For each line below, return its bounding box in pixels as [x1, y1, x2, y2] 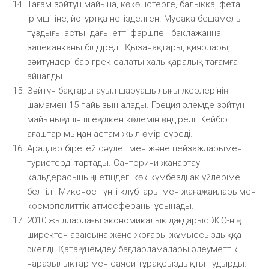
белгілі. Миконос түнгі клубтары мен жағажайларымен [27, 186, 256, 197]
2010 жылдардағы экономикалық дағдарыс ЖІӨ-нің [27, 214, 236, 226]
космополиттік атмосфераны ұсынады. [27, 200, 194, 211]
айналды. [27, 70, 65, 82]
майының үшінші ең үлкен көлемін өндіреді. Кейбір [27, 113, 228, 125]
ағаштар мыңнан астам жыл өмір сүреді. [27, 128, 193, 139]
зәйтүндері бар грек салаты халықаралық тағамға [27, 56, 238, 67]
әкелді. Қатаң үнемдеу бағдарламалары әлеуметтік [27, 243, 238, 255]
